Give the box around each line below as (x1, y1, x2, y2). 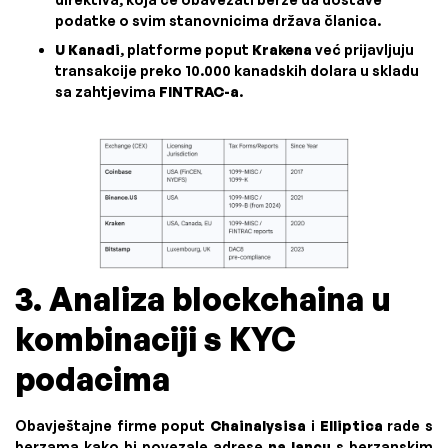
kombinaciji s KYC (15, 319, 296, 359)
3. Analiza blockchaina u (15, 279, 391, 319)
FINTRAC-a (159, 83, 239, 100)
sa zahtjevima (55, 83, 159, 100)
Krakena (252, 41, 312, 58)
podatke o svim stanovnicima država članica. (55, 12, 381, 29)
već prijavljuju (312, 41, 414, 58)
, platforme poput (120, 41, 252, 58)
